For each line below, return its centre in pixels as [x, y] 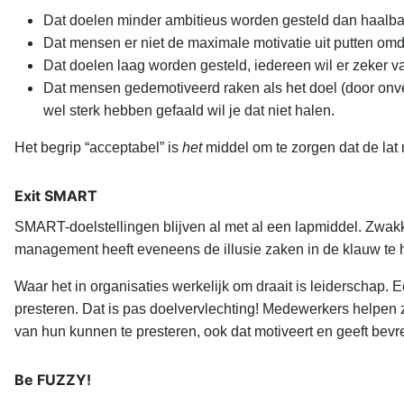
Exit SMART [56, 196]
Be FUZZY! [53, 380]
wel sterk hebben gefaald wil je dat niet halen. [189, 111]
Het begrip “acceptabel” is [98, 148]
